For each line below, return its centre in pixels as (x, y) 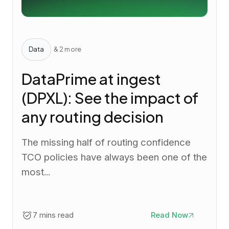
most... (36, 172)
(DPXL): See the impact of (110, 97)
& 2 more (67, 49)
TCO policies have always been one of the (114, 157)
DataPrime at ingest (91, 78)
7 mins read (53, 215)
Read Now (170, 215)
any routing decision (92, 116)
